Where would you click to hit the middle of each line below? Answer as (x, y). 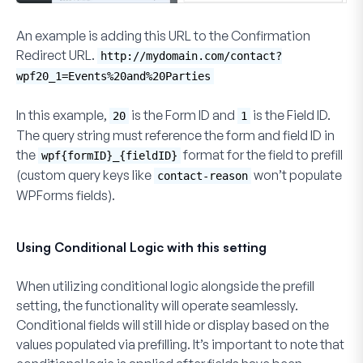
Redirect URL (54, 55)
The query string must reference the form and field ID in (175, 135)
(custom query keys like (85, 175)
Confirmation (271, 35)
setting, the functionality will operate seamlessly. (157, 305)
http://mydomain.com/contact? (191, 56)
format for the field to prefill (262, 154)
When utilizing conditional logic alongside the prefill (165, 286)
